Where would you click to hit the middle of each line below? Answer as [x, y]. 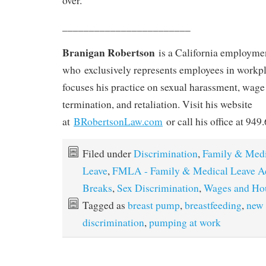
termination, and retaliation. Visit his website [157, 104]
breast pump [154, 205]
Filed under [108, 154]
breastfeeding [213, 205]
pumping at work [185, 223]
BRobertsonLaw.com [118, 122]
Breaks [97, 188]
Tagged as [105, 205]
